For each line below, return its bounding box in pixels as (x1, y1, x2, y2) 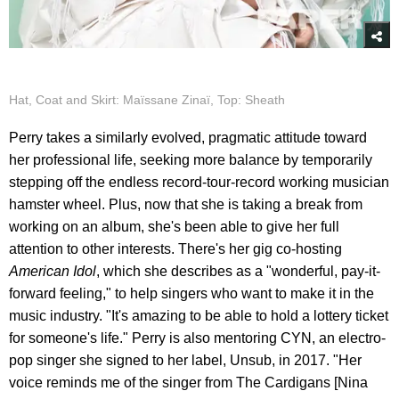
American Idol (9, 264, 96, 280)
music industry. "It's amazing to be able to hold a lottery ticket (9, 308, 388, 324)
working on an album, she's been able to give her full (9, 219, 339, 235)
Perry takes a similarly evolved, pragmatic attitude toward (9, 130, 367, 146)
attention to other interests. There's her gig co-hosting (9, 241, 342, 257)
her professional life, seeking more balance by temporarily (9, 152, 372, 168)
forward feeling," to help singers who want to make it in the (9, 286, 374, 302)
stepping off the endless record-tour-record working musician (9, 175, 389, 191)
